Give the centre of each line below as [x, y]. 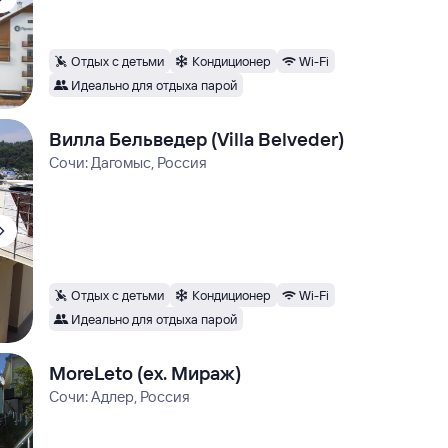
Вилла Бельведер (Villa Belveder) [197, 139]
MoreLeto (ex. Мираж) [145, 373]
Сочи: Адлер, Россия [120, 396]
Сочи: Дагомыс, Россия [128, 162]
